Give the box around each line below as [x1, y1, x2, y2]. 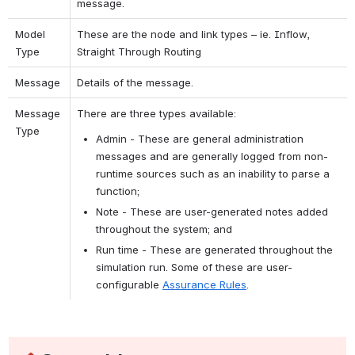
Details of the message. [77, 75, 193, 89]
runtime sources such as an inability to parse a [96, 166, 330, 180]
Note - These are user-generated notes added [96, 204, 328, 218]
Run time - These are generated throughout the [96, 242, 333, 256]
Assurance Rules [162, 277, 246, 291]
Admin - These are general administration [96, 132, 303, 145]
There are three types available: [77, 106, 236, 120]
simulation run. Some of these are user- [96, 260, 292, 273]
